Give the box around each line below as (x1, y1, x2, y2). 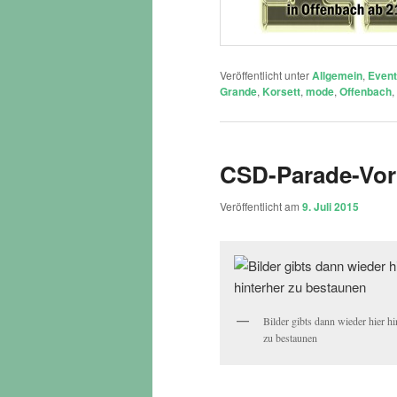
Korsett (262, 83, 300, 100)
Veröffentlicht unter (220, 67, 309, 83)
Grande (220, 83, 257, 100)
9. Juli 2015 (302, 198, 359, 214)
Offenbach (339, 83, 392, 100)
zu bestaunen (263, 331, 317, 346)
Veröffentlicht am (220, 198, 302, 214)
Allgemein (312, 67, 362, 84)
